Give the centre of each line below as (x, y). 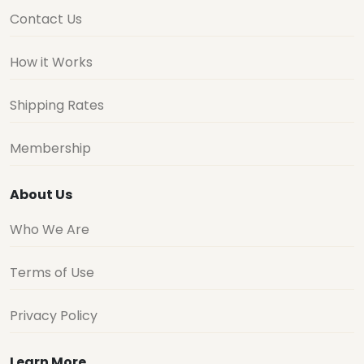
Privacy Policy (54, 316)
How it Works (51, 62)
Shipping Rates (57, 105)
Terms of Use (52, 273)
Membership (50, 148)
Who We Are (50, 230)
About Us (41, 195)
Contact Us (46, 19)
